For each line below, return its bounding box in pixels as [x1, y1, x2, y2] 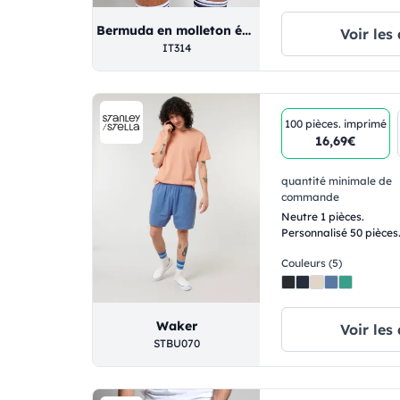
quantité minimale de [281, 174, 393, 188]
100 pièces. [285, 117, 345, 131]
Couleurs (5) [281, 256, 343, 271]
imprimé [344, 117, 387, 131]
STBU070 [153, 337, 200, 351]
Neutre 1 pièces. [281, 210, 365, 224]
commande [281, 190, 340, 204]
